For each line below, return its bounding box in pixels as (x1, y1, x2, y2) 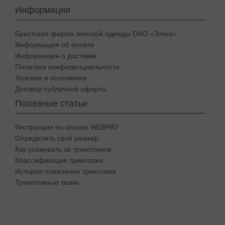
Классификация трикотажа (15, 156, 103, 164)
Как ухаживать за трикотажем (15, 145, 111, 153)
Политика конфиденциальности (15, 62, 120, 71)
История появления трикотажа (15, 167, 116, 175)
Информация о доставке (15, 51, 96, 60)
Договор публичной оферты (15, 84, 106, 93)
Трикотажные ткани (15, 178, 79, 186)
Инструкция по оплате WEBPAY (15, 123, 119, 131)
